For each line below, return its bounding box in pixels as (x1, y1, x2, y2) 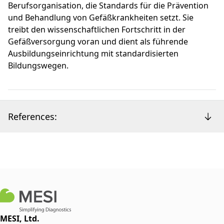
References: (8, 110, 57, 122)
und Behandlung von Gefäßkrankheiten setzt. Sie (8, 12, 193, 23)
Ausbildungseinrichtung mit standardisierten (8, 48, 178, 59)
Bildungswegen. (8, 60, 68, 71)
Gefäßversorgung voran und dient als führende (8, 36, 188, 47)
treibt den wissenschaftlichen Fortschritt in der (8, 24, 185, 35)
